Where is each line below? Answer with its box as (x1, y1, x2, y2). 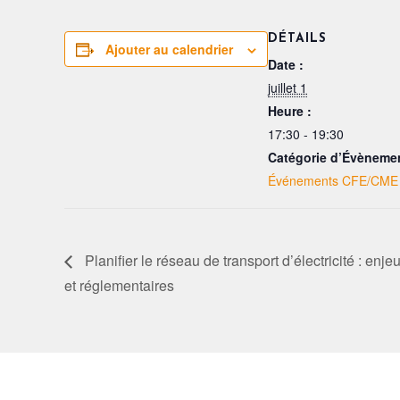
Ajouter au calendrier (105, 40, 233, 58)
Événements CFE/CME (268, 171, 398, 189)
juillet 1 (268, 79, 307, 96)
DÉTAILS (268, 32, 327, 46)
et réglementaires (64, 274, 174, 296)
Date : (268, 55, 304, 73)
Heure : (268, 102, 312, 120)
